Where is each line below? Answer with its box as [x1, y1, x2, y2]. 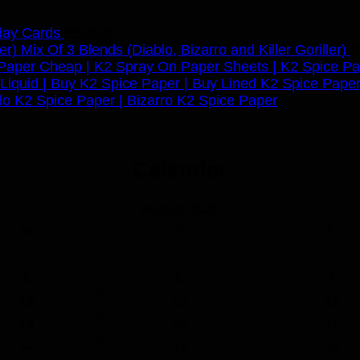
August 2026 [139, 201, 221, 218]
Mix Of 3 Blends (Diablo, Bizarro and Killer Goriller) [21, 42, 346, 59]
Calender [133, 158, 227, 183]
